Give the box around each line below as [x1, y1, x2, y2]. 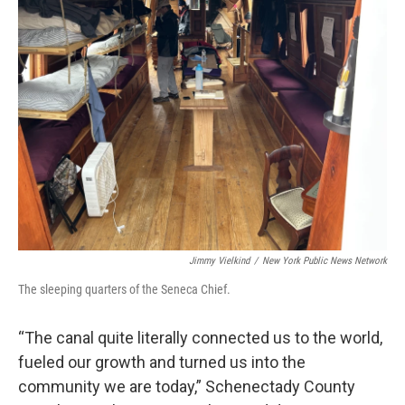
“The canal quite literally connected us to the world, [18, 328, 382, 348]
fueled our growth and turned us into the [18, 353, 306, 372]
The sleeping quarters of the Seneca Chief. [18, 282, 231, 297]
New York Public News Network [262, 255, 387, 268]
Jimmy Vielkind [189, 255, 250, 268]
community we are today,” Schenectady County [18, 377, 355, 397]
